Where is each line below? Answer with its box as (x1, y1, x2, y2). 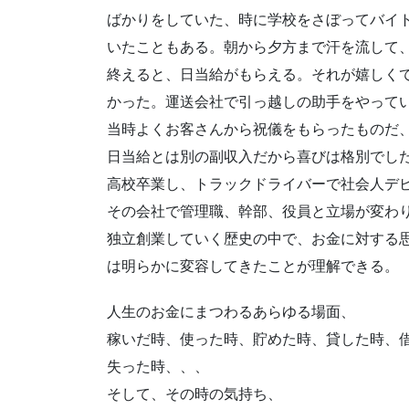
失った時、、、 (107, 358, 209, 374)
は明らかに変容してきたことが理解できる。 (107, 258, 399, 275)
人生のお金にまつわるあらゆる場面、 (107, 303, 355, 320)
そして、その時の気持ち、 (107, 385, 282, 402)
